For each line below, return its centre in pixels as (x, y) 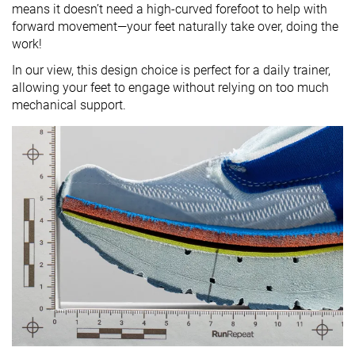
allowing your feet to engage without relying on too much (170, 87)
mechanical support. (69, 105)
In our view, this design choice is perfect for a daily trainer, (171, 70)
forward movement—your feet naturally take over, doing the (175, 26)
